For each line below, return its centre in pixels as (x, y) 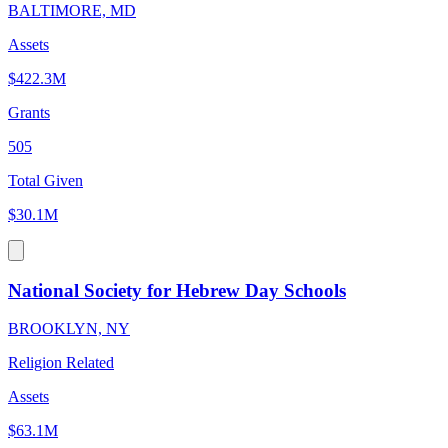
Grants (29, 112)
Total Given (45, 180)
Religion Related (61, 363)
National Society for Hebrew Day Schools (177, 290)
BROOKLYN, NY (69, 329)
